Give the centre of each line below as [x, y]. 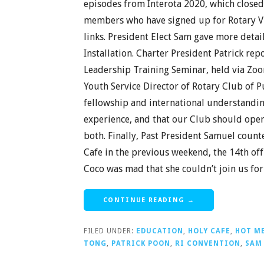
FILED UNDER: [110, 231]
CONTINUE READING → [149, 200]
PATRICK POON [141, 243]
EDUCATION [160, 231]
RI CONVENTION [208, 243]
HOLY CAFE [209, 231]
